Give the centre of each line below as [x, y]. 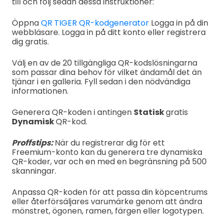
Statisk [149, 112]
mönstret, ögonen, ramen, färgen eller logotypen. [108, 211]
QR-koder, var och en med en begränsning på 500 [109, 161]
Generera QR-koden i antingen [73, 112]
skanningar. [34, 171]
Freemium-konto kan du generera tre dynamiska [107, 152]
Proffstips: [33, 143]
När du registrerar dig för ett [110, 143]
